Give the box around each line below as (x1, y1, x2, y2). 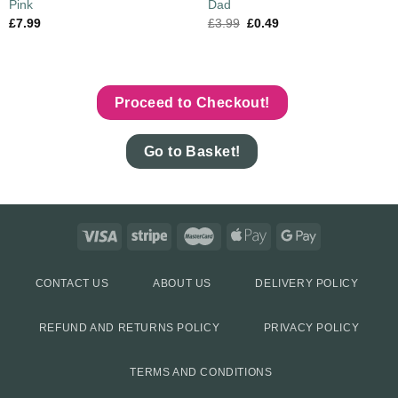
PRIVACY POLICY (263, 322, 360, 335)
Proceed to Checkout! (114, 95, 270, 111)
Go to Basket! (143, 143, 241, 159)
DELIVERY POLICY (255, 277, 359, 291)
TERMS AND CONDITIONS (130, 366, 273, 379)
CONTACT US (35, 277, 109, 291)
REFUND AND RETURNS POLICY (38, 322, 220, 335)
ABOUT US (153, 277, 211, 291)
